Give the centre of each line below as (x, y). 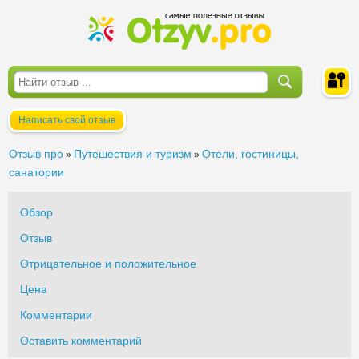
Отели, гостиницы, (250, 154)
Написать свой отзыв (67, 120)
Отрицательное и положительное (108, 264)
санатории (36, 172)
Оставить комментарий (81, 341)
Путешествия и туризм (133, 154)
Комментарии (56, 315)
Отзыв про (36, 154)
